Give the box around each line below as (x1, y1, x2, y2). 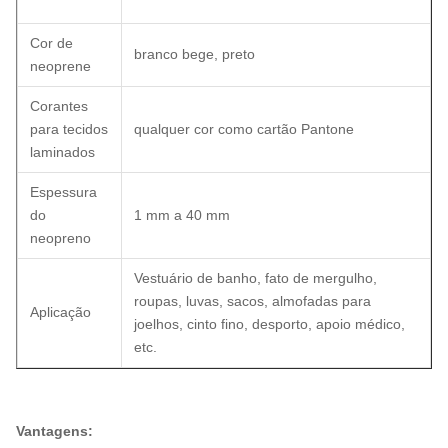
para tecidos (30, 121, 108, 138)
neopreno (30, 230, 91, 247)
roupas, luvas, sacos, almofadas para (134, 293, 371, 310)
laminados (30, 144, 95, 161)
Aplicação (30, 304, 91, 321)
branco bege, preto (134, 46, 255, 63)
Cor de (30, 35, 73, 52)
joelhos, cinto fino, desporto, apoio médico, (134, 316, 405, 333)
